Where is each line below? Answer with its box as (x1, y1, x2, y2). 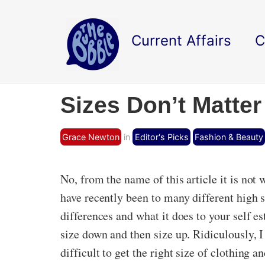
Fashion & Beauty (194, 132, 263, 142)
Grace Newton (62, 132, 120, 142)
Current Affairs (131, 32, 231, 49)
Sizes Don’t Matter (60, 92, 261, 118)
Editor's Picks (134, 132, 189, 142)
